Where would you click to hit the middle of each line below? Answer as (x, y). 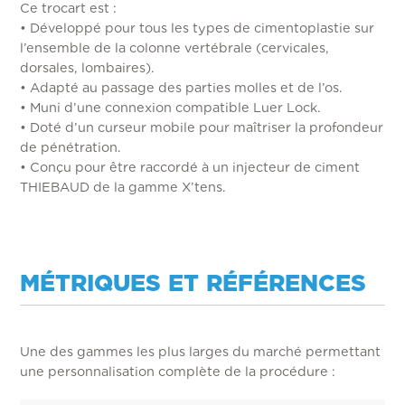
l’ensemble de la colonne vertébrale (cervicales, (175, 47)
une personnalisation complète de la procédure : (178, 371)
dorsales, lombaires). (88, 67)
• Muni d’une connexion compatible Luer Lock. (171, 107)
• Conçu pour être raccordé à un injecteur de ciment (190, 166)
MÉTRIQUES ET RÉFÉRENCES (193, 282)
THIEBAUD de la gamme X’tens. (123, 186)
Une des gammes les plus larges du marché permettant (201, 351)
